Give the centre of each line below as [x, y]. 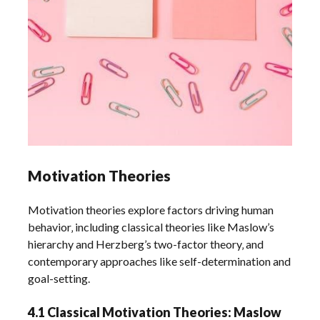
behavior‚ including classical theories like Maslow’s [151, 226]
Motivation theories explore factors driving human [151, 209]
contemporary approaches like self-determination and [160, 261]
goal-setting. [59, 278]
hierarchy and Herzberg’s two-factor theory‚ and [146, 244]
